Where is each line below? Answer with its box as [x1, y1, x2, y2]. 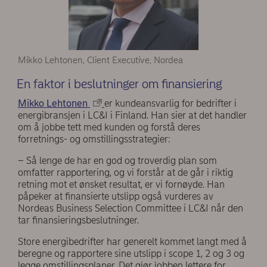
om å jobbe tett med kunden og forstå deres [18, 121, 200, 133]
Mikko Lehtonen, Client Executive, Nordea [18, 54, 183, 66]
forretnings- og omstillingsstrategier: [18, 133, 173, 145]
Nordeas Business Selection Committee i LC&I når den [18, 202, 243, 214]
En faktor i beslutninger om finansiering [16, 76, 222, 92]
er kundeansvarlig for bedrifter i [104, 97, 237, 109]
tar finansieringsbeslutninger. [18, 214, 139, 226]
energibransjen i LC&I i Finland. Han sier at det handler [18, 109, 247, 121]
